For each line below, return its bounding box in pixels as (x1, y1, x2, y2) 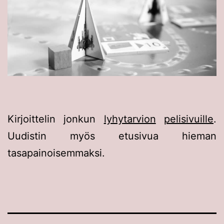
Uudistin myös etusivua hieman (7, 129, 216, 142)
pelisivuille (164, 112, 214, 125)
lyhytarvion (103, 112, 156, 125)
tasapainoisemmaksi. (7, 146, 105, 159)
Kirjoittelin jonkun (7, 112, 104, 125)
